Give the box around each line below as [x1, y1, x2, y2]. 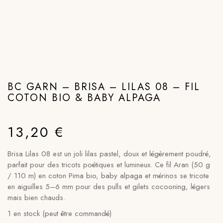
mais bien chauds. [7, 192, 65, 203]
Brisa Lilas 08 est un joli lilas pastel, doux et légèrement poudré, [7, 148, 211, 159]
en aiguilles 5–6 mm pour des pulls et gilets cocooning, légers [7, 181, 210, 192]
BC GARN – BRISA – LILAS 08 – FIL [7, 80, 200, 94]
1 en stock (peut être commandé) [7, 208, 111, 219]
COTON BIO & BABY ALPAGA [7, 91, 161, 105]
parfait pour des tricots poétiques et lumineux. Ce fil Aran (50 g [7, 159, 210, 170]
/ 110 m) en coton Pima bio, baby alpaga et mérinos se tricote [7, 170, 209, 181]
